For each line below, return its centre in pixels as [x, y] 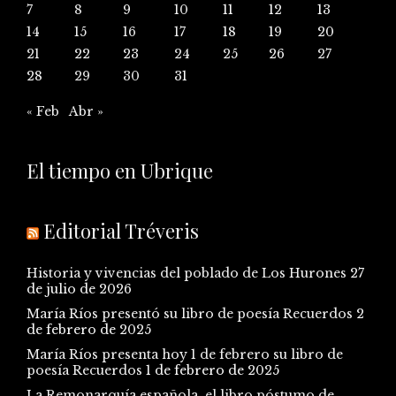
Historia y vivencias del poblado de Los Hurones [187, 273]
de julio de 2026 [79, 289]
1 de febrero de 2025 [213, 370]
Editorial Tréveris [121, 230]
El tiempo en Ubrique [120, 170]
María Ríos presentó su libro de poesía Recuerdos [190, 313]
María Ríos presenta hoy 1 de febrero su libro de [185, 354]
